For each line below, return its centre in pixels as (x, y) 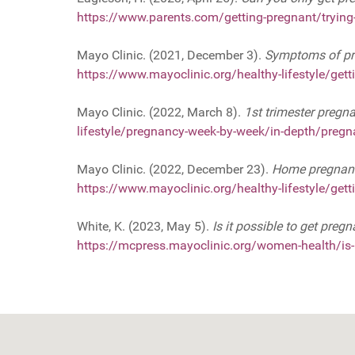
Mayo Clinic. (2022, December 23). (174, 169)
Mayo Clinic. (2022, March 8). (160, 112)
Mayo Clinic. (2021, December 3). (171, 55)
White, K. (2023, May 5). (145, 226)
